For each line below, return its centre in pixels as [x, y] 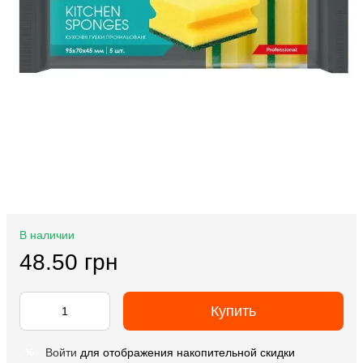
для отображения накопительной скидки [186, 352]
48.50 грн [68, 262]
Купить [233, 311]
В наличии [47, 235]
